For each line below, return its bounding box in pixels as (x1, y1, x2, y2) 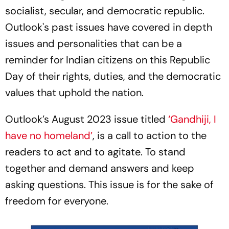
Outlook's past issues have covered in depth (5, 20, 212, 34)
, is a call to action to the (93, 129, 207, 142)
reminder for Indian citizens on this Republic (5, 53, 210, 66)
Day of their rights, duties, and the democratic (5, 70, 221, 83)
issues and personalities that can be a (5, 37, 182, 50)
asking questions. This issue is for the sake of (5, 178, 214, 191)
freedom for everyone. (5, 194, 108, 208)
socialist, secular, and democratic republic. (5, 4, 204, 17)
